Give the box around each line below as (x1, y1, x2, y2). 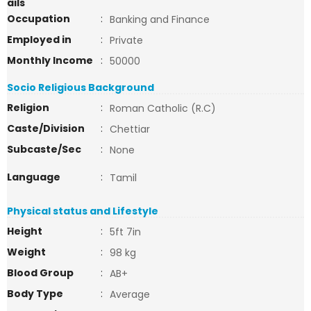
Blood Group (7, 266, 74, 280)
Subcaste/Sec (7, 142, 81, 156)
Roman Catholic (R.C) (110, 101, 216, 115)
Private (110, 33, 143, 47)
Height (7, 224, 42, 238)
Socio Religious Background (7, 81, 154, 94)
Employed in (7, 33, 72, 47)
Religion (7, 101, 49, 115)
